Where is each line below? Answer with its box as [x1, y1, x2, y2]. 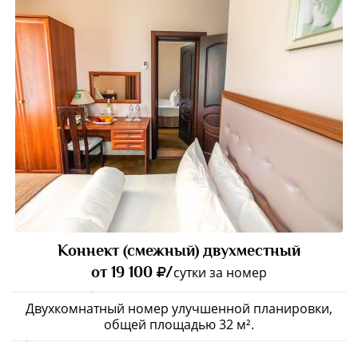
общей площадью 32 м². [104, 316, 254, 333]
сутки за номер [173, 264, 267, 281]
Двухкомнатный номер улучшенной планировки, [26, 300, 332, 317]
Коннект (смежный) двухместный [58, 241, 300, 259]
